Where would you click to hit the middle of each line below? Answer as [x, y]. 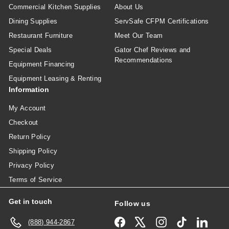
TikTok [197, 221]
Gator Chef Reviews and [153, 50]
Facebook [140, 221]
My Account [27, 108]
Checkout [24, 122]
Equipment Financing [42, 64]
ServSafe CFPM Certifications [162, 21]
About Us [129, 7]
